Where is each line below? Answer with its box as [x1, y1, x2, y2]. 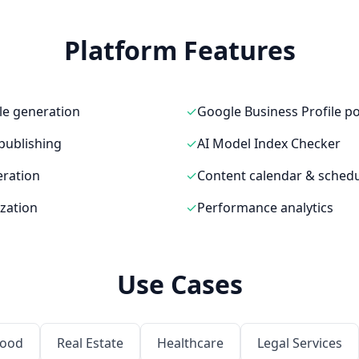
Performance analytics [197, 199, 333, 216]
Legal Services [256, 334, 342, 352]
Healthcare [156, 334, 224, 352]
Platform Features [63, 33, 296, 67]
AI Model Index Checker [197, 135, 341, 152]
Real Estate [56, 334, 123, 352]
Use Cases [116, 267, 243, 301]
